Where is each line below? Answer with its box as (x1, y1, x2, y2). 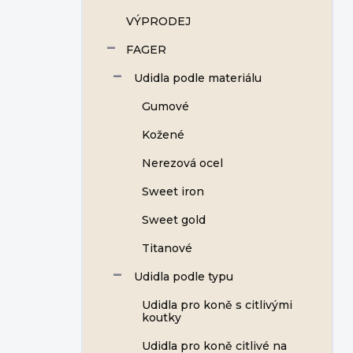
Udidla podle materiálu (134, 71, 262, 85)
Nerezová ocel (142, 156, 223, 170)
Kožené (142, 128, 184, 142)
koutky (142, 310, 181, 325)
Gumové (142, 99, 189, 113)
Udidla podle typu (134, 269, 233, 284)
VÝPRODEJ (126, 14, 191, 28)
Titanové (142, 241, 192, 255)
